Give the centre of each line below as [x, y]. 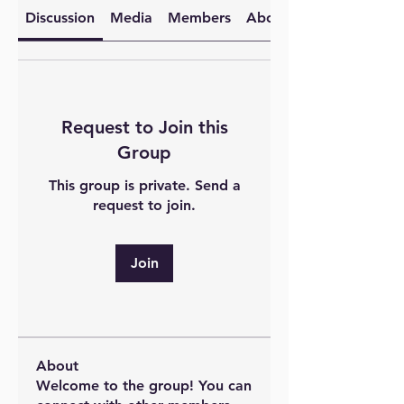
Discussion [60, 18]
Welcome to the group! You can [144, 386]
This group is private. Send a [144, 185]
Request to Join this [144, 127]
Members [199, 18]
